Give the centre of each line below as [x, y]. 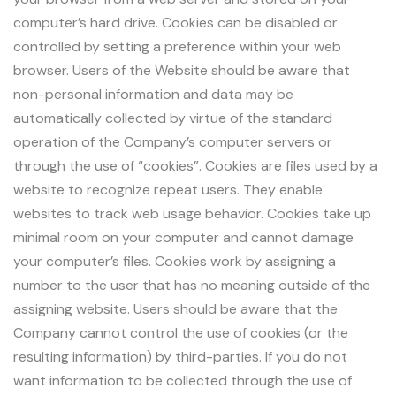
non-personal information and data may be [153, 94]
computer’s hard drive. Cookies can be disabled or [175, 22]
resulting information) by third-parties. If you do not [180, 356]
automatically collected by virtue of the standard [173, 118]
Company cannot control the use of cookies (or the [181, 332]
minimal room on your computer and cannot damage [183, 237]
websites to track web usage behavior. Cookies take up [192, 213]
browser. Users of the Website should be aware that [182, 70]
